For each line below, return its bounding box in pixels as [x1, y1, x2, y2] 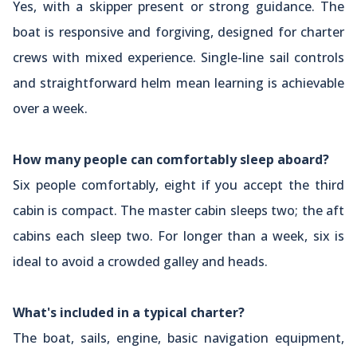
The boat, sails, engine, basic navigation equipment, [13, 328, 344, 347]
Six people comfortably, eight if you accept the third [13, 175, 344, 194]
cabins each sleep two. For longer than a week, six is [13, 226, 344, 245]
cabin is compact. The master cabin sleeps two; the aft [13, 201, 344, 219]
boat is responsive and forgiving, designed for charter [13, 22, 344, 41]
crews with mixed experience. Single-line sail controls [13, 48, 344, 66]
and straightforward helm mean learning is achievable [13, 73, 344, 92]
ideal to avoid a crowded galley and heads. [13, 252, 268, 270]
